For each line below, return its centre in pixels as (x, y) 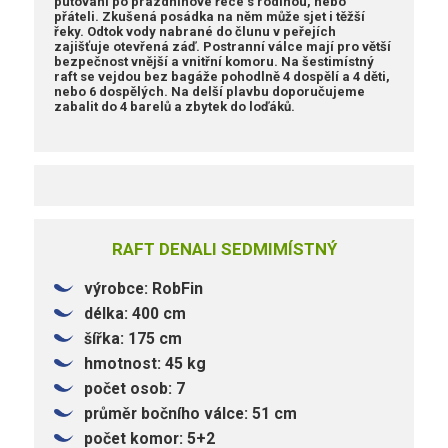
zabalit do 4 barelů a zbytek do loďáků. (175, 106)
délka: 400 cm (135, 313)
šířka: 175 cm (133, 338)
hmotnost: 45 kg (145, 363)
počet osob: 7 (135, 388)
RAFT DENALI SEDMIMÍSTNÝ (224, 248)
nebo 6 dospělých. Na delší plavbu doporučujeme (210, 91)
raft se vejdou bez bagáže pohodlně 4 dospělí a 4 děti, (222, 76)
